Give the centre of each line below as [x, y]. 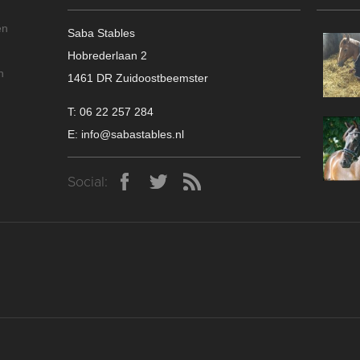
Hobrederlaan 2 [107, 56]
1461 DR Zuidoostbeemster [138, 78]
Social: [88, 182]
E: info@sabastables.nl [126, 135]
